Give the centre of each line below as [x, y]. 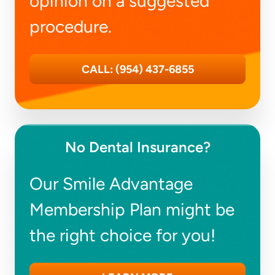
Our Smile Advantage [111, 184]
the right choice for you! [122, 235]
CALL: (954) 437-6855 [137, 69]
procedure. [71, 27]
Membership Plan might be [132, 210]
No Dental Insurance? [137, 147]
